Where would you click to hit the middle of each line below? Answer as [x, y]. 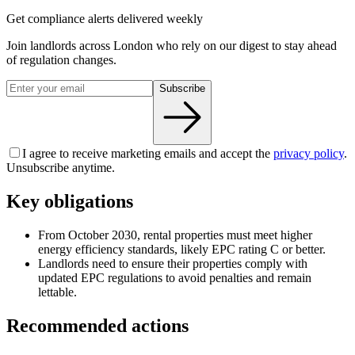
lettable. [57, 292]
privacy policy [309, 154]
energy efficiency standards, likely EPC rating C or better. [182, 249]
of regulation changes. [61, 60]
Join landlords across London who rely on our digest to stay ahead [172, 46]
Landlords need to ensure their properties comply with [173, 263]
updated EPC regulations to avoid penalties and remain [175, 277]
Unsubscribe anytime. [61, 168]
